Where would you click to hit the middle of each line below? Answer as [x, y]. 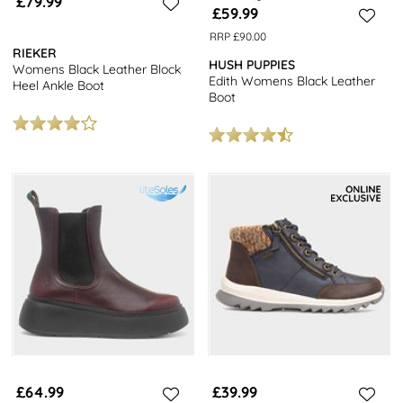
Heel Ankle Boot [59, 86]
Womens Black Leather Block [97, 70]
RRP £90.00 [237, 36]
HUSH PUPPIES [252, 65]
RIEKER [35, 54]
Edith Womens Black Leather [292, 81]
